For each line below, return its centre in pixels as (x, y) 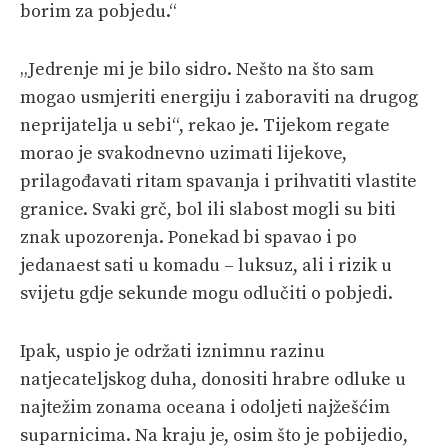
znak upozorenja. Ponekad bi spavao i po (188, 237)
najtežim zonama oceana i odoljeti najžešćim (205, 407)
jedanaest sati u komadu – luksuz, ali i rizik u (206, 265)
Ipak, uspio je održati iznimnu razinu (172, 351)
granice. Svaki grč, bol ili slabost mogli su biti (208, 209)
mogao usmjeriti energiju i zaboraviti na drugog (219, 97)
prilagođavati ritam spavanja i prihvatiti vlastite (218, 181)
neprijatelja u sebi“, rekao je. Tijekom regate (205, 125)
